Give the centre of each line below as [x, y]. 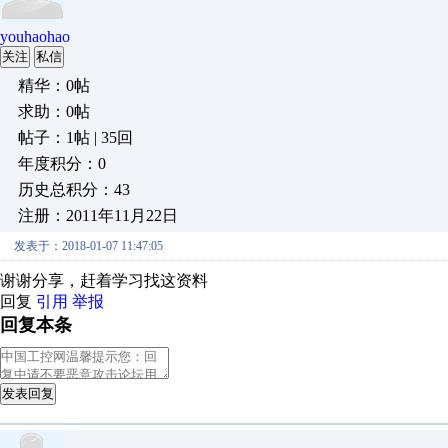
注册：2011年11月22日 [98, 215]
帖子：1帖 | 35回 [75, 137]
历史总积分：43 [74, 189]
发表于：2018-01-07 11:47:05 [88, 246]
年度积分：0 [62, 163]
